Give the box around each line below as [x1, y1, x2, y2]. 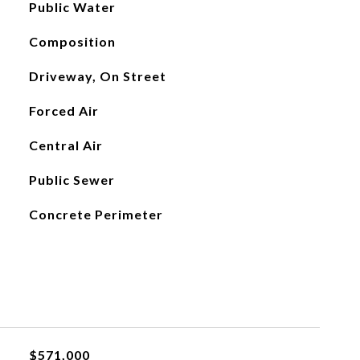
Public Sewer [28, 172, 115, 187]
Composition [28, 34, 116, 49]
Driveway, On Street [28, 68, 166, 84]
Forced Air [28, 103, 99, 118]
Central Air [28, 137, 103, 153]
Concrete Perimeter [28, 207, 163, 222]
